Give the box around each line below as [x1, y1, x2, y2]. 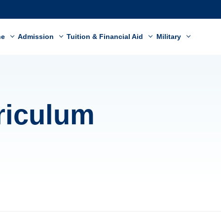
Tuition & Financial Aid [67, 33, 146, 40]
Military [156, 33, 183, 40]
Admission [18, 33, 56, 40]
